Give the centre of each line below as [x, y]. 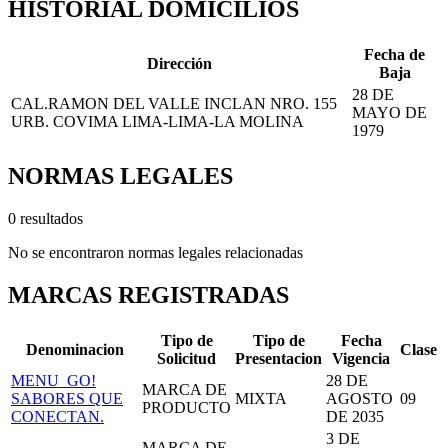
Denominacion [74, 349]
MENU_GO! [53, 380]
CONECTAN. [57, 416]
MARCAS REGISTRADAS [148, 294]
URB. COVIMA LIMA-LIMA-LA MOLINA [157, 122]
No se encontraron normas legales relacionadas [155, 252]
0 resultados [45, 218]
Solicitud [186, 358]
